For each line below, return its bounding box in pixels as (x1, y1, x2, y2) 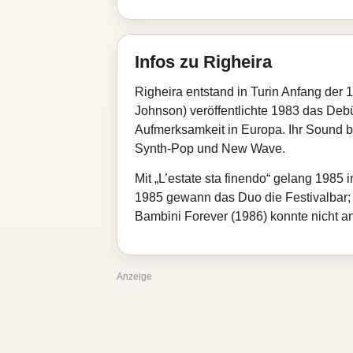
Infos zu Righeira (135, 52, 272, 72)
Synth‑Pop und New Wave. (135, 142, 285, 155)
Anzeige (117, 271, 152, 282)
